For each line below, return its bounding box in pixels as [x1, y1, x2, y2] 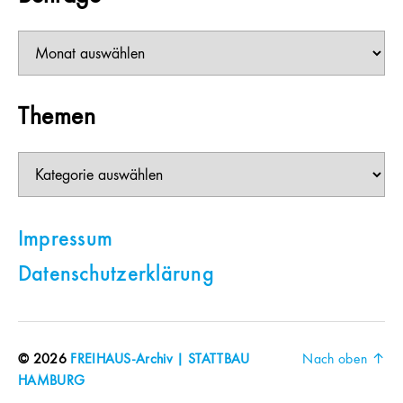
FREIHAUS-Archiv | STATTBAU [70, 353, 250, 368]
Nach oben [302, 353, 372, 368]
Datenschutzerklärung [18, 264, 214, 287]
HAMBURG [18, 374, 85, 390]
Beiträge [17, 30, 64, 49]
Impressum [18, 229, 113, 252]
